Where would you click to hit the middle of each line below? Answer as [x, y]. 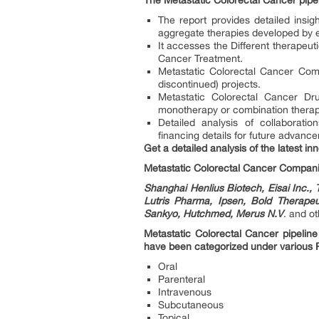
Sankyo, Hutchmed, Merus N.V [214, 214]
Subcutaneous [191, 305]
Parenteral [182, 279]
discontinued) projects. [209, 84]
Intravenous [185, 292]
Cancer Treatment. [200, 58]
